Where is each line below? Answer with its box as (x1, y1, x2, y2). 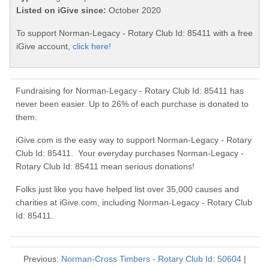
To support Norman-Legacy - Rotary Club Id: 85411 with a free (16, 28, 253, 38)
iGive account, (16, 41, 73, 52)
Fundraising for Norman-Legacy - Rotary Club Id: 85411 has (16, 86, 244, 96)
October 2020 (106, 5, 161, 16)
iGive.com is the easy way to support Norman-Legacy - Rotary (16, 135, 252, 145)
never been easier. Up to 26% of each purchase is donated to (16, 99, 249, 109)
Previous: (23, 254, 61, 264)
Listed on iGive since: (16, 5, 106, 16)
